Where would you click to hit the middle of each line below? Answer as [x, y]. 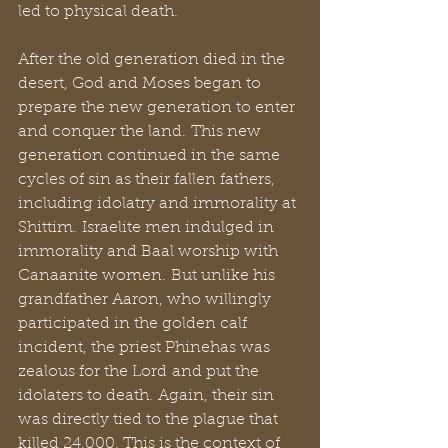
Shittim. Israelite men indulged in [148, 228]
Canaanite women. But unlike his [148, 276]
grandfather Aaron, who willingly [146, 300]
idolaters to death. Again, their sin [148, 396]
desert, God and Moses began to [141, 84]
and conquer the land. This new [141, 132]
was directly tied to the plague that [150, 420]
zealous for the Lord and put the [140, 372]
